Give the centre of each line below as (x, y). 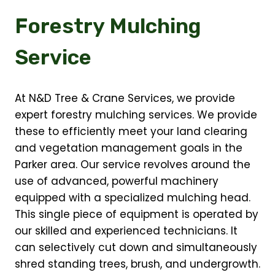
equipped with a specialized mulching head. (133, 197)
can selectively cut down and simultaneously (136, 247)
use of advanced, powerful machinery (117, 181)
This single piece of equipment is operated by (137, 214)
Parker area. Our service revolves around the (133, 164)
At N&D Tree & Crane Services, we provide (125, 98)
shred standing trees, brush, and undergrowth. (137, 264)
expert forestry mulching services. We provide (136, 114)
